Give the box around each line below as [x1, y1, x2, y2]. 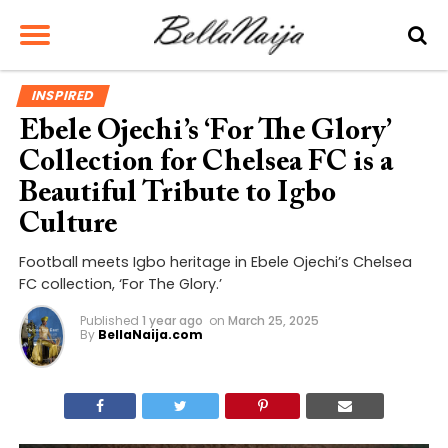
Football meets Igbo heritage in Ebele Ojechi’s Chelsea [18, 252, 412, 272]
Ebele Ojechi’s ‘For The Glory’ [18, 118, 391, 147]
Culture [18, 211, 117, 240]
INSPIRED [29, 87, 97, 104]
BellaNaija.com [97, 326, 203, 343]
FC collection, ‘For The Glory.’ [18, 274, 222, 294]
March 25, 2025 [227, 312, 319, 329]
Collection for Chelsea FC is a [18, 149, 393, 178]
